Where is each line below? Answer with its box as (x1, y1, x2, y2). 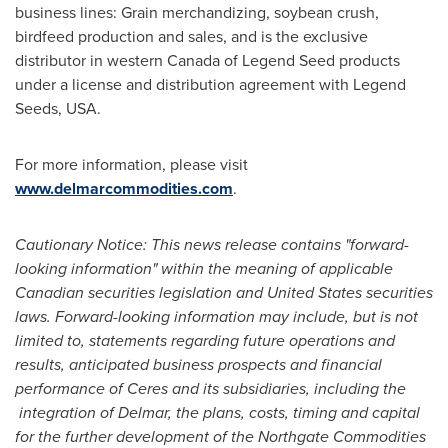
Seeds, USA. (15, 97, 105, 120)
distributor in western (15, 49, 167, 72)
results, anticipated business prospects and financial (15, 353, 382, 376)
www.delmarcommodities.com (15, 177, 233, 200)
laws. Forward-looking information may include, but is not (15, 305, 418, 328)
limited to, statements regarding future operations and (15, 329, 395, 352)
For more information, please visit (15, 153, 248, 176)
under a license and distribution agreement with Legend (15, 73, 406, 96)
